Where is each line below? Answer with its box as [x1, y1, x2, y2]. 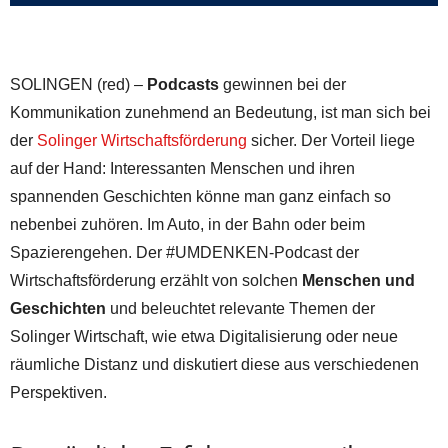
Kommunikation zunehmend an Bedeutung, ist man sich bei [10, 104, 431, 122]
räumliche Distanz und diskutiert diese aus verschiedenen [10, 356, 419, 374]
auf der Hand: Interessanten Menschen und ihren [10, 160, 355, 178]
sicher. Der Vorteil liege [247, 132, 415, 150]
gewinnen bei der [219, 76, 346, 94]
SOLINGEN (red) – [10, 76, 147, 94]
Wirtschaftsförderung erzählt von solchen [10, 272, 302, 290]
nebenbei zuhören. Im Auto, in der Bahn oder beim [10, 216, 365, 234]
